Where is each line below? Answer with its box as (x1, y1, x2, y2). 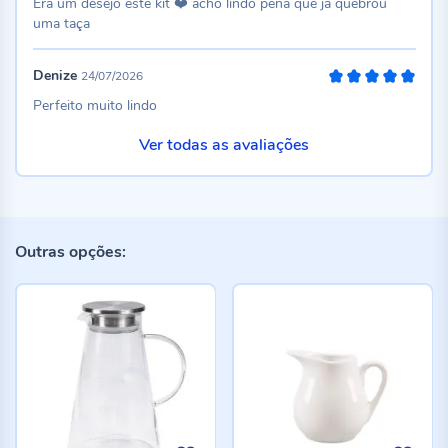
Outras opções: (15, 241, 126, 264)
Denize (32, 65, 77, 85)
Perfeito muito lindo (32, 95, 157, 115)
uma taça (32, 14, 90, 33)
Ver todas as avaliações (139, 133, 309, 156)
